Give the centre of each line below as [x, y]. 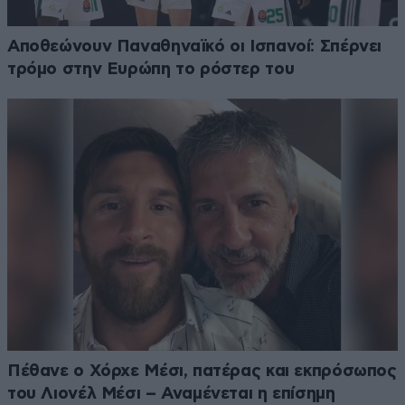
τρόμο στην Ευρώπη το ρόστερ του [151, 70]
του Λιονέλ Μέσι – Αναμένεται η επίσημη [171, 393]
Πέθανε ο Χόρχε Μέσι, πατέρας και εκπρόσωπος [202, 371]
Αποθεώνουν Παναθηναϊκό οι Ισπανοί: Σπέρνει [195, 47]
